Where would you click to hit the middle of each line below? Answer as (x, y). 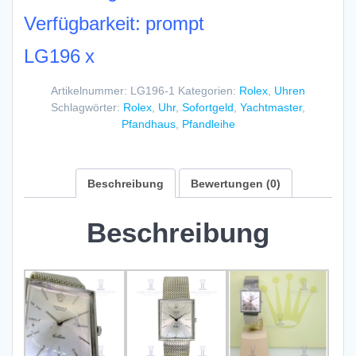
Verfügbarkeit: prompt (114, 23)
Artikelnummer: (91, 90)
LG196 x (59, 56)
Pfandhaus (148, 123)
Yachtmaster (271, 106)
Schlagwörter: (87, 106)
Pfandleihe (208, 123)
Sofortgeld (208, 106)
